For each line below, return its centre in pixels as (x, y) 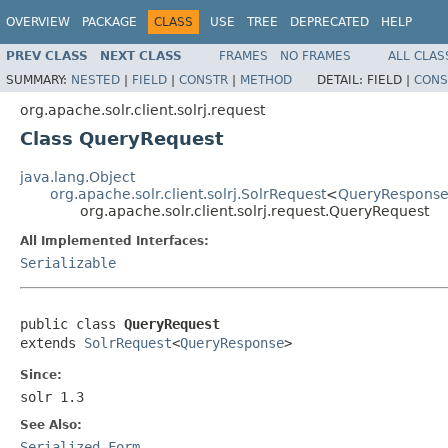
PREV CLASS (47, 55)
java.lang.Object (77, 176)
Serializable (68, 262)
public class (72, 323)
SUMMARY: (38, 79)
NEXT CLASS (141, 55)
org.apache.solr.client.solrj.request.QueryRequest (254, 210)
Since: (41, 374)
